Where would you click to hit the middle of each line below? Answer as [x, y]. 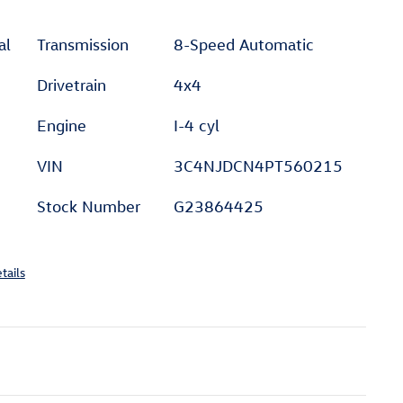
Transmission [83, 45]
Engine [62, 126]
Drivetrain [72, 85]
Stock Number [89, 207]
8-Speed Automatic [243, 45]
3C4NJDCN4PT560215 [258, 166]
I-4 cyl [196, 126]
